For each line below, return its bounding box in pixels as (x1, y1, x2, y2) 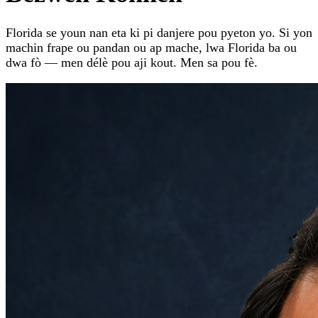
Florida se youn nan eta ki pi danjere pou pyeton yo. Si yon (6, 26, 312, 40)
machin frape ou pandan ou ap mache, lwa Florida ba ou (6, 40, 297, 55)
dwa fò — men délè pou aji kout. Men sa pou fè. (6, 55, 258, 70)
